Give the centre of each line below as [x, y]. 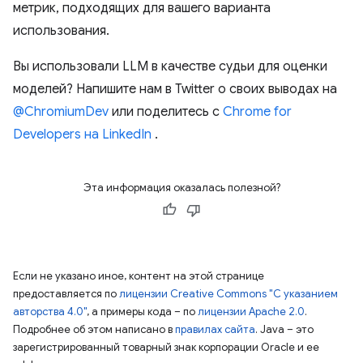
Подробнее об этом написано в [94, 330]
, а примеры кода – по [142, 312]
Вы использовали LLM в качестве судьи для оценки [170, 67]
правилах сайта [215, 330]
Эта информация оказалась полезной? [181, 188]
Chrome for [257, 112]
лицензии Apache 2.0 [251, 312]
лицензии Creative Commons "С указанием [228, 294]
